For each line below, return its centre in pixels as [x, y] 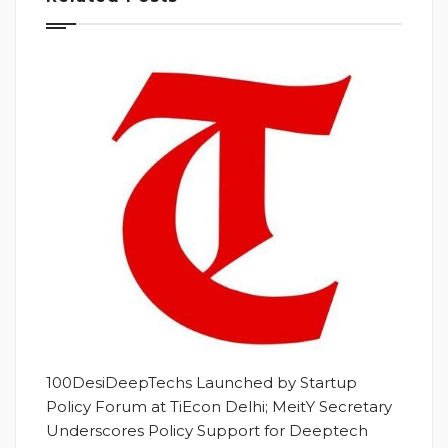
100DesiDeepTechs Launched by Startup [201, 382]
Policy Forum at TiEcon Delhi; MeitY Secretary [219, 406]
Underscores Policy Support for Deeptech [207, 430]
